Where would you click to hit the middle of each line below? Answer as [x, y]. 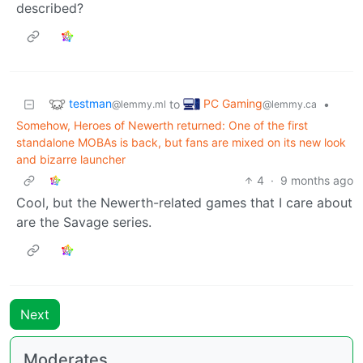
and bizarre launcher [71, 159]
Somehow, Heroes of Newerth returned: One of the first [162, 125]
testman [90, 103]
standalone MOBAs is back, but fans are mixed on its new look [181, 142]
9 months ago [317, 180]
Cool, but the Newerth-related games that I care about [184, 202]
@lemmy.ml [139, 104]
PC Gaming [233, 103]
